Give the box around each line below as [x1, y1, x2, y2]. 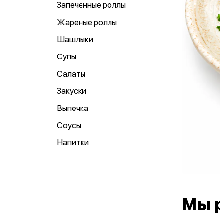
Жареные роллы [57, 17, 117, 27]
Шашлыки [57, 34, 93, 44]
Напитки [57, 137, 89, 147]
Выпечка [57, 103, 88, 113]
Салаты [57, 69, 85, 79]
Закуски [57, 86, 86, 96]
